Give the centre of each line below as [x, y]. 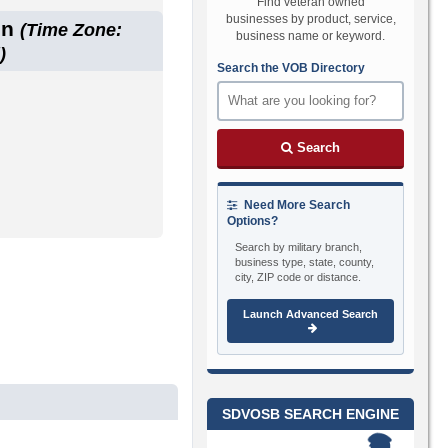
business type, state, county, [305, 261]
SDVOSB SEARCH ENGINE [311, 413]
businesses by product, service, [310, 18]
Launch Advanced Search [311, 313]
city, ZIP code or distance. [298, 276]
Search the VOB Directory [291, 67]
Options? [253, 220]
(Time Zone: [71, 29]
